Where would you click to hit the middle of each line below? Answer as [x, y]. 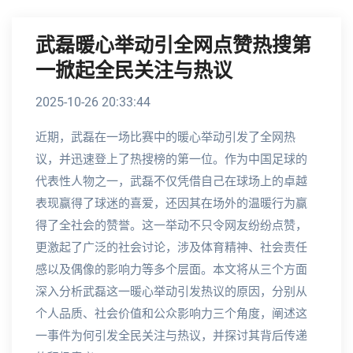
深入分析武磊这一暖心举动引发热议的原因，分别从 [171, 292]
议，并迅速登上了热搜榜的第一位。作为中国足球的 [171, 159]
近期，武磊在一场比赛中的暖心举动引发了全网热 [165, 137]
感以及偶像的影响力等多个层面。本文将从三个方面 [171, 269]
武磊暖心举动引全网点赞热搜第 [173, 46]
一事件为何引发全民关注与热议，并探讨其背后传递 [171, 336]
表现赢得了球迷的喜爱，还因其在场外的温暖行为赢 [171, 203]
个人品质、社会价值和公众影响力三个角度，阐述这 [171, 314]
